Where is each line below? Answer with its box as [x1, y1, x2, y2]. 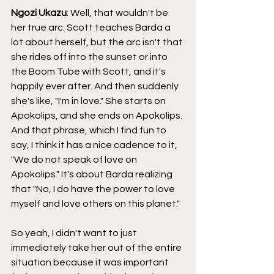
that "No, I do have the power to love [11, 183, 177, 194]
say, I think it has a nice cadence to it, [11, 139, 179, 150]
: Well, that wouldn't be [67, 7, 170, 18]
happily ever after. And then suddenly [11, 81, 180, 91]
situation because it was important [11, 257, 171, 267]
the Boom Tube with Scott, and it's [11, 66, 168, 76]
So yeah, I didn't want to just [11, 228, 139, 238]
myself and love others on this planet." [11, 198, 180, 209]
